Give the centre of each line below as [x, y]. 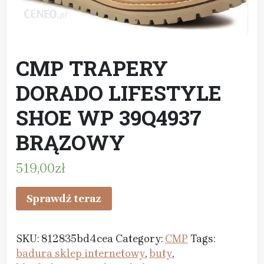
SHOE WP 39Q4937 [109, 117]
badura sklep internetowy [80, 253]
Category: [140, 238]
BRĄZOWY [70, 142]
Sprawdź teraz [64, 198]
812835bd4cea [77, 238]
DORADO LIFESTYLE [119, 92]
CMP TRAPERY [92, 67]
